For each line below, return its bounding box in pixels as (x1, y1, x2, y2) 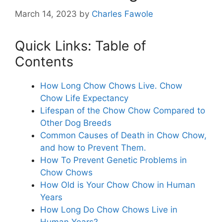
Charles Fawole (92, 8, 153, 19)
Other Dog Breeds (40, 117, 111, 128)
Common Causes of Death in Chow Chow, (40, 130, 207, 140)
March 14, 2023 (15, 8, 77, 19)
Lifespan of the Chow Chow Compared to (40, 105, 205, 115)
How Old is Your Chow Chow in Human (40, 179, 195, 190)
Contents (15, 53, 73, 70)
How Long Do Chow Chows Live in (40, 204, 177, 215)
